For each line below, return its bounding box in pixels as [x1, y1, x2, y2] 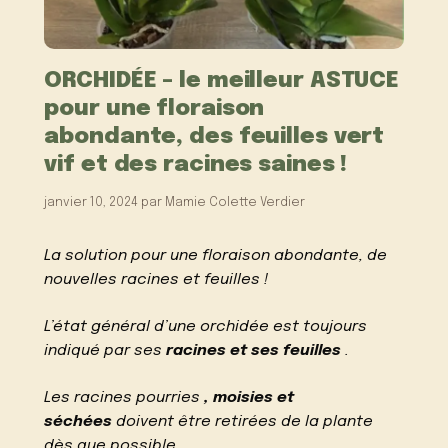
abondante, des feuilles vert [44, 124, 385, 148]
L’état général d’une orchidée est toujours [44, 318, 368, 335]
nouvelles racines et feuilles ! [44, 271, 269, 288]
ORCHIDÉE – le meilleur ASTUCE [44, 68, 400, 92]
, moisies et [204, 389, 295, 406]
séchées [44, 413, 113, 430]
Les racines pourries [44, 389, 205, 406]
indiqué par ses [44, 342, 167, 359]
